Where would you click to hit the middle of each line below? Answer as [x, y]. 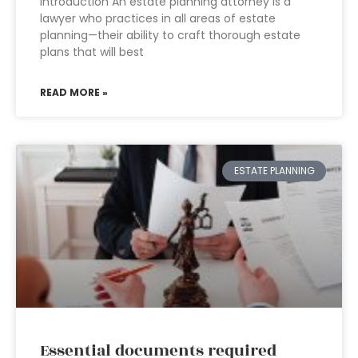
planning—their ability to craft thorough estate [170, 35]
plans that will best [92, 52]
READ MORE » [74, 92]
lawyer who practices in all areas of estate [158, 18]
